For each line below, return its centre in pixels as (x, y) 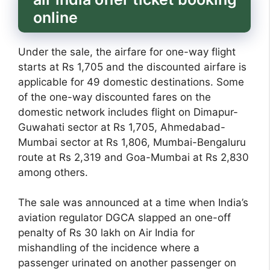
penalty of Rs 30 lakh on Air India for (106, 233)
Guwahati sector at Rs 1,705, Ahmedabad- (122, 127)
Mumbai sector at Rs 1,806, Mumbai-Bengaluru (132, 142)
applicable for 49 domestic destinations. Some (131, 82)
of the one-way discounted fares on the (115, 97)
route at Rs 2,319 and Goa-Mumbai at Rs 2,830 (133, 157)
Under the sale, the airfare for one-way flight (127, 52)
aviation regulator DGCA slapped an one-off (124, 218)
